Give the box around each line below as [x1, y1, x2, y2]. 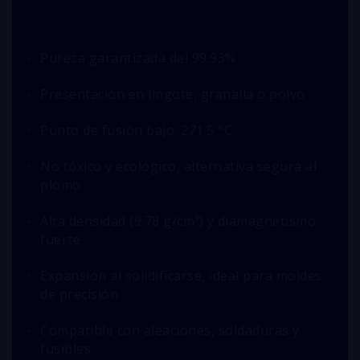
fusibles [40, 339, 91, 358]
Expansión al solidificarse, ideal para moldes [40, 266, 322, 284]
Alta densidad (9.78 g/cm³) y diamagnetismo [40, 211, 316, 230]
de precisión [40, 284, 118, 303]
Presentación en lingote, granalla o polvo [40, 84, 305, 103]
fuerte [40, 230, 80, 248]
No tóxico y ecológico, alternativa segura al [40, 157, 317, 175]
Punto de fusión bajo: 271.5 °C [40, 121, 232, 139]
